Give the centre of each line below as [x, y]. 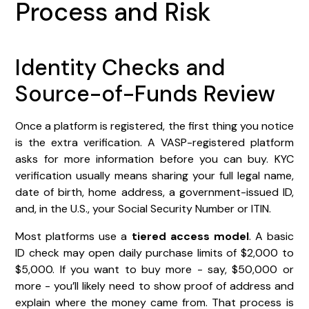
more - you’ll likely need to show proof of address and [154, 286]
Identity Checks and [120, 67]
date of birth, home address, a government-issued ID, [154, 192]
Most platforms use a [73, 236]
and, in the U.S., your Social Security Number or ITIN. [143, 208]
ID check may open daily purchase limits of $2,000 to [154, 252]
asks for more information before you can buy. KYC [154, 159]
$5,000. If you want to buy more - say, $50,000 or [154, 269]
